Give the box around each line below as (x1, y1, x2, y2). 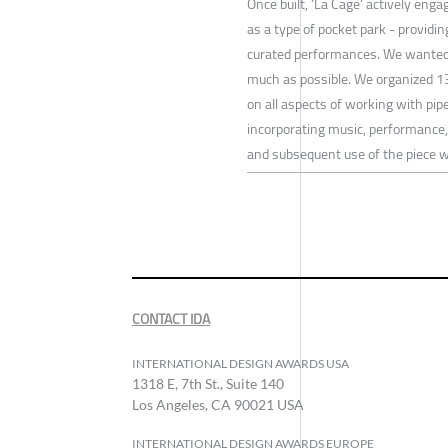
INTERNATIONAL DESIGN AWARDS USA (132, 355, 349, 371)
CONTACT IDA (132, 305, 210, 332)
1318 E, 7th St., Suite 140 (132, 374, 284, 392)
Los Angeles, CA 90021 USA (132, 395, 304, 413)
